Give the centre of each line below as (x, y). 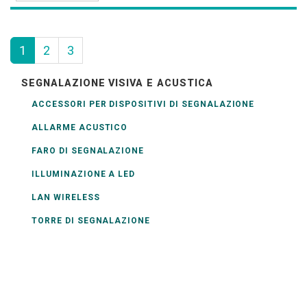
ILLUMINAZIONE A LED (84, 174)
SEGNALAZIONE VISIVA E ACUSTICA (117, 83)
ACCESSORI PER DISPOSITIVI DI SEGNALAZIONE (143, 104)
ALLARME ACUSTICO (80, 127)
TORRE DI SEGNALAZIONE (91, 221)
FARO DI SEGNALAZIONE (88, 151)
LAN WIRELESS (66, 197)
